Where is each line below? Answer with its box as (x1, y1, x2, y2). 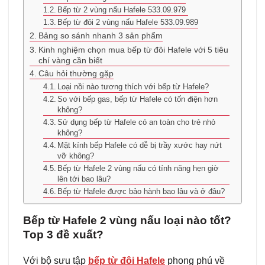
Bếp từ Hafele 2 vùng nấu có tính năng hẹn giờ (57, 163, 219, 173)
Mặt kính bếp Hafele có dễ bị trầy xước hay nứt (57, 140, 222, 150)
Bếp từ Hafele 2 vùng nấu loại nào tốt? (23, 214, 231, 227)
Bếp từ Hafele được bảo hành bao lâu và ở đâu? (57, 186, 225, 196)
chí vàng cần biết (38, 55, 102, 65)
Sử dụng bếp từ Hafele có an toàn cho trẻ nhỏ (57, 117, 216, 127)
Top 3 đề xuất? (23, 228, 104, 241)
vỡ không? (57, 151, 95, 160)
